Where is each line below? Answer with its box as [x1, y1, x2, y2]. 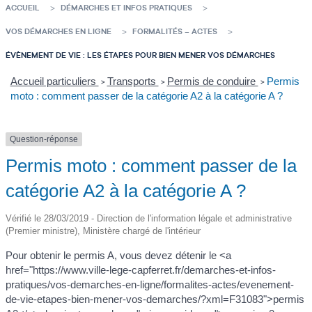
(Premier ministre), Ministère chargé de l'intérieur [6, 226, 201, 237]
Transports [107, 75, 159, 88]
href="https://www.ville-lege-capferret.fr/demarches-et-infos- [6, 264, 276, 276]
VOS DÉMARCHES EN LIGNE [6, 26, 111, 36]
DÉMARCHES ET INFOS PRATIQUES [61, 2, 192, 13]
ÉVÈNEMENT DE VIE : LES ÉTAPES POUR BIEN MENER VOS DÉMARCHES [6, 49, 275, 60]
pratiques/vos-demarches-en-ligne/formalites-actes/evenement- [6, 279, 294, 291]
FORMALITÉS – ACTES [132, 26, 217, 36]
